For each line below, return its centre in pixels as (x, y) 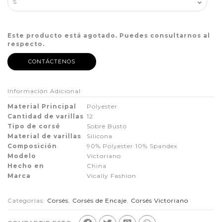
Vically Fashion (111, 176)
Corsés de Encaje (100, 201)
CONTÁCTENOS (52, 62)
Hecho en (26, 166)
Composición (32, 146)
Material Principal (42, 107)
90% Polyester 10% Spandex (132, 146)
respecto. (26, 44)
